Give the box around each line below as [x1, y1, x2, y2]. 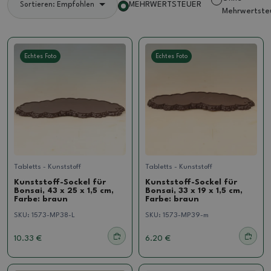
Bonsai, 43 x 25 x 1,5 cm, [14, 187, 114, 195]
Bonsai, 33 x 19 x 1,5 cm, [145, 187, 243, 195]
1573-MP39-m [163, 212, 209, 220]
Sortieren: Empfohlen [20, 1, 94, 9]
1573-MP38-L [31, 212, 75, 220]
